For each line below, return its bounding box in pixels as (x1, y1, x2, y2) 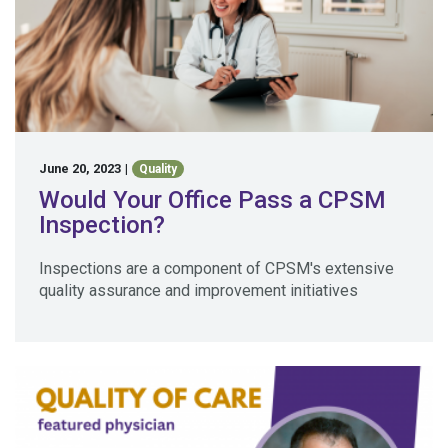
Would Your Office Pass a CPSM (39, 186, 386, 214)
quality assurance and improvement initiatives (39, 281, 358, 300)
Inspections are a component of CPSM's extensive (39, 259, 394, 278)
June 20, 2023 (39, 160, 121, 176)
